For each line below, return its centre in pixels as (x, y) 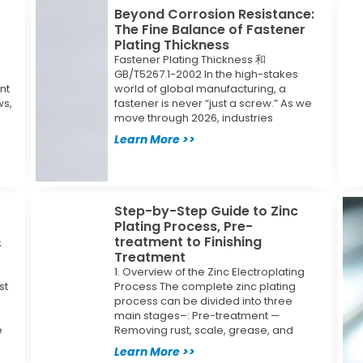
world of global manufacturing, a (201, 88)
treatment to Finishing (188, 241)
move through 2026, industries (194, 117)
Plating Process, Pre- (184, 226)
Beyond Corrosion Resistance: (215, 14)
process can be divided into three (204, 301)
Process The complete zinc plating (205, 286)
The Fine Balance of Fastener (210, 29)
